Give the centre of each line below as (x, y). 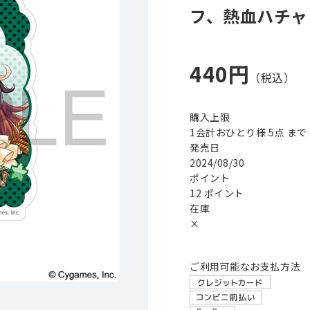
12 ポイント (217, 193)
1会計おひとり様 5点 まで (248, 132)
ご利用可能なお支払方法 (245, 266)
